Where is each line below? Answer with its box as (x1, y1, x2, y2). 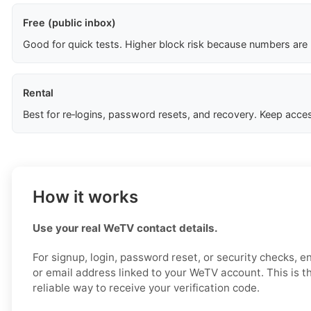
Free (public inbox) (23, 17, 116, 29)
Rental (23, 87, 53, 99)
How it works (33, 187, 138, 208)
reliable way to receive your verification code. (33, 281, 260, 295)
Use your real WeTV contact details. (33, 221, 218, 235)
